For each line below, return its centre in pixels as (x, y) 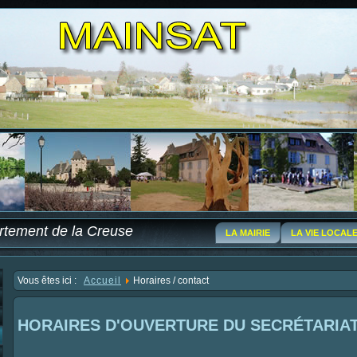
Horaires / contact (171, 280)
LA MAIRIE (248, 233)
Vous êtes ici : (51, 280)
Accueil (102, 280)
